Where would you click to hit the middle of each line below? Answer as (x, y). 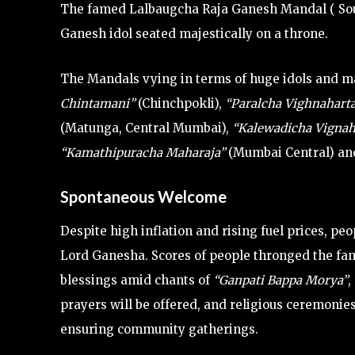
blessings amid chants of (137, 280)
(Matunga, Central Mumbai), (146, 128)
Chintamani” (97, 103)
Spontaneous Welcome (143, 196)
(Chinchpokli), (180, 103)
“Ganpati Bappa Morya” (281, 280)
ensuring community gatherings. (159, 329)
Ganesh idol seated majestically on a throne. (196, 33)
